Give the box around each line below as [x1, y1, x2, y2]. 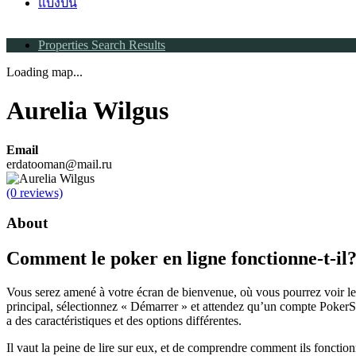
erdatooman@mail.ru [6, 157, 112, 171]
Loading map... [6, 64, 83, 79]
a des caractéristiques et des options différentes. [6, 314, 242, 328]
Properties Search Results [38, 37, 165, 52]
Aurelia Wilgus [6, 96, 168, 126]
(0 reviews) [6, 185, 63, 199]
